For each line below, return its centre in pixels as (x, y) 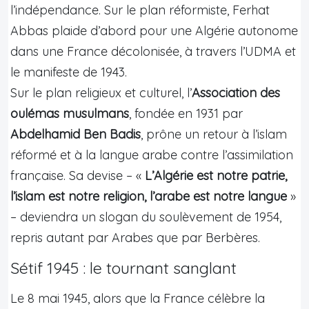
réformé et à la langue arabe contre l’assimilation (152, 154)
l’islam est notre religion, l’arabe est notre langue (149, 196)
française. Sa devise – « (78, 175)
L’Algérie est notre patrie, (216, 175)
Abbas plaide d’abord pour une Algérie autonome (154, 30)
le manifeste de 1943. (69, 72)
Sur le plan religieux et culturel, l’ (101, 92)
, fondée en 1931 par (186, 113)
